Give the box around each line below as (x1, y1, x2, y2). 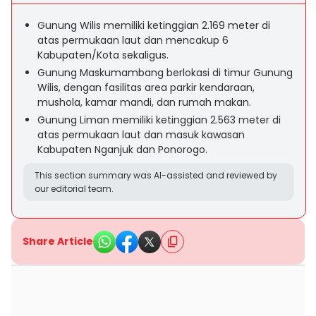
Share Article (23, 234, 93, 248)
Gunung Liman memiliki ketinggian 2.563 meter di (37, 113, 281, 127)
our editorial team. (35, 183, 114, 195)
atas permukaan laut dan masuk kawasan (37, 128, 245, 142)
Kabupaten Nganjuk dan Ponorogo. (37, 142, 207, 157)
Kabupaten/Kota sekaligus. (37, 48, 169, 62)
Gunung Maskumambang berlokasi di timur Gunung (37, 66, 293, 80)
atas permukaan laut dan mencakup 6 (37, 33, 229, 47)
